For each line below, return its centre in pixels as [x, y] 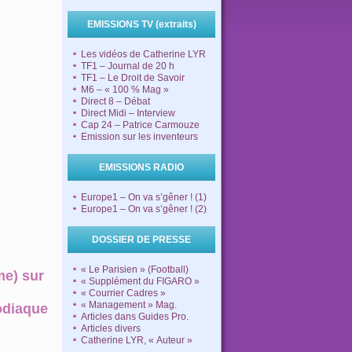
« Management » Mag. [129, 305]
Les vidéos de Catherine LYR [143, 54]
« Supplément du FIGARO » [140, 281]
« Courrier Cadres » [123, 293]
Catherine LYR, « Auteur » [137, 340]
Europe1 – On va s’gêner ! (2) [144, 209]
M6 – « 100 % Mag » [125, 90]
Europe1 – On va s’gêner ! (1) [144, 197]
